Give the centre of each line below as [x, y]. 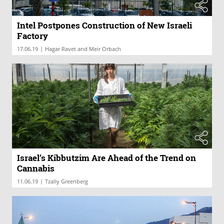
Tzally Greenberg [66, 181]
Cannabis [36, 168]
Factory [32, 35]
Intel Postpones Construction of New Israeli [104, 25]
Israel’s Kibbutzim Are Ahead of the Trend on [106, 157]
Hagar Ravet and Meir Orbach [83, 48]
